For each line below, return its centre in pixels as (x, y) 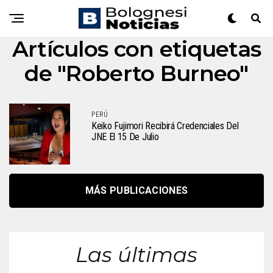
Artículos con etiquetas (136, 49)
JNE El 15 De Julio (125, 137)
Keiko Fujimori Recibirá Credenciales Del (165, 126)
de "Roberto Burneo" (136, 73)
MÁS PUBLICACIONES (136, 190)
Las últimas (136, 255)
